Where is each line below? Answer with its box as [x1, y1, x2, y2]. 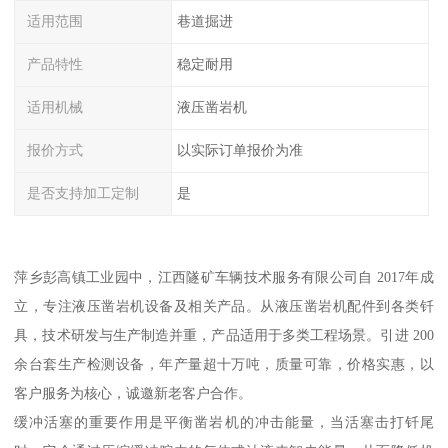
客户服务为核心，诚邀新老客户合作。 [14, 385, 253, 402]
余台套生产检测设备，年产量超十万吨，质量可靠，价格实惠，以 [14, 356, 434, 373]
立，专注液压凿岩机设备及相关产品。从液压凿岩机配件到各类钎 [14, 298, 434, 315]
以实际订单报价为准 [176, 141, 303, 158]
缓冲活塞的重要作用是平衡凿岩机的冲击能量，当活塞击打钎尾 [14, 414, 434, 431]
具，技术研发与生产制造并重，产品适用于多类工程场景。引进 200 [14, 327, 434, 344]
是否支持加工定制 [27, 184, 140, 201]
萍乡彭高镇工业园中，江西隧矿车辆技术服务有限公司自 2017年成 [14, 269, 434, 286]
